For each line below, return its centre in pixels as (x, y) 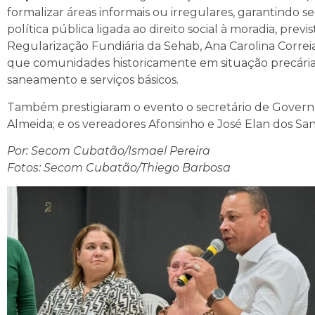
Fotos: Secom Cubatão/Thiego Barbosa (119, 167)
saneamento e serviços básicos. (93, 80)
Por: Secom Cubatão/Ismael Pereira (109, 150)
